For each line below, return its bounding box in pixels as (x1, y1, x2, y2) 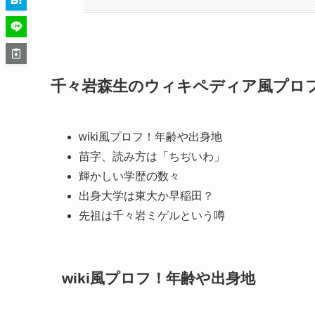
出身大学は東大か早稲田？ (79, 190, 214, 202)
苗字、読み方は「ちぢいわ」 (79, 150, 225, 163)
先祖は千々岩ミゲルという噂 (79, 210, 225, 222)
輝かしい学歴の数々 (79, 170, 180, 183)
